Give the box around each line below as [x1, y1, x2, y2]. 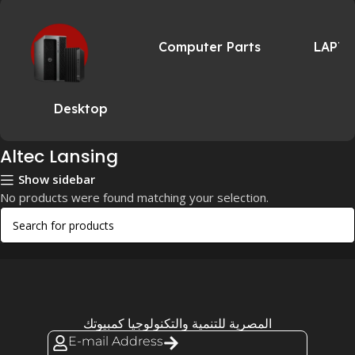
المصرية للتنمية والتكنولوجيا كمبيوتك [82, 316, 272, 331]
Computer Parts [158, 39, 261, 55]
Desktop [53, 101, 108, 116]
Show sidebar [18, 171, 96, 188]
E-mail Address [67, 334, 163, 349]
